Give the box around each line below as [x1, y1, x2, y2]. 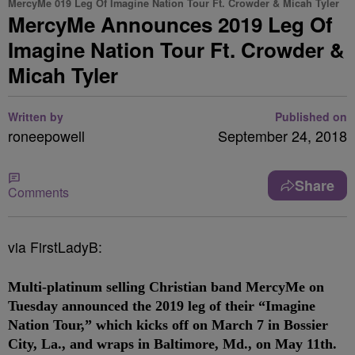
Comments [8, 183, 69, 201]
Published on [275, 109, 347, 124]
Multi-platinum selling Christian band [8, 279, 246, 295]
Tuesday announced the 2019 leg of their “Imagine [8, 298, 315, 314]
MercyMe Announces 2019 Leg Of [8, 10, 333, 39]
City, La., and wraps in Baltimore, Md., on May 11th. [8, 336, 337, 352]
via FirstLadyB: [8, 237, 102, 257]
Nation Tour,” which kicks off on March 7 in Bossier [8, 317, 328, 333]
